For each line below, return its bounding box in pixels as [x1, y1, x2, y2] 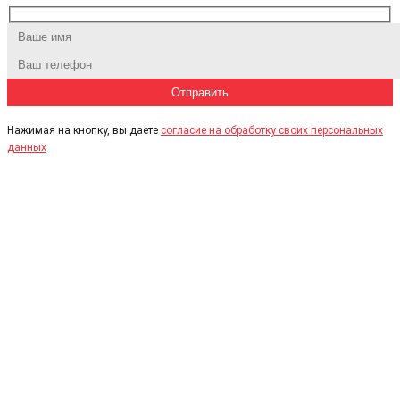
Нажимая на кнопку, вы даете [7, 124, 161, 137]
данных [7, 141, 46, 154]
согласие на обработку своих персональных [161, 124, 383, 137]
